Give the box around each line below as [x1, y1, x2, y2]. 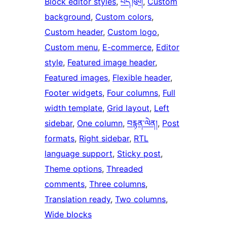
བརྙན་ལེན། [127, 118, 158, 129]
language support [45, 148, 112, 159]
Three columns [89, 179, 145, 190]
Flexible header [112, 72, 170, 83]
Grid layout [107, 103, 149, 113]
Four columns [107, 88, 158, 98]
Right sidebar [79, 133, 129, 144]
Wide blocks [45, 209, 92, 220]
